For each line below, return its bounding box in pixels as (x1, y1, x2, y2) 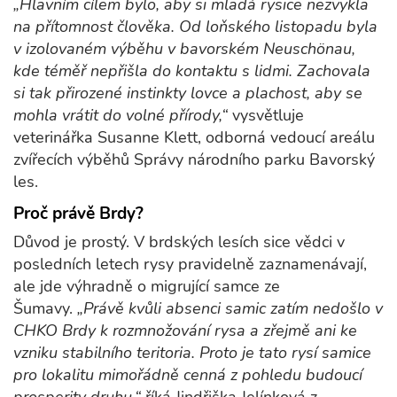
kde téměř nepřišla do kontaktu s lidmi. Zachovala (13, 60, 370, 82)
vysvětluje (232, 105, 304, 127)
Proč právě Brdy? (13, 202, 144, 226)
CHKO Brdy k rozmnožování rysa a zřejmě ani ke (13, 320, 357, 342)
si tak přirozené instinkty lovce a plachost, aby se (13, 82, 362, 105)
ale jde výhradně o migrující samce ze (13, 276, 280, 298)
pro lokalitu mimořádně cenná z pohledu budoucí (13, 364, 362, 386)
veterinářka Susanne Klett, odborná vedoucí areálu (13, 127, 375, 149)
